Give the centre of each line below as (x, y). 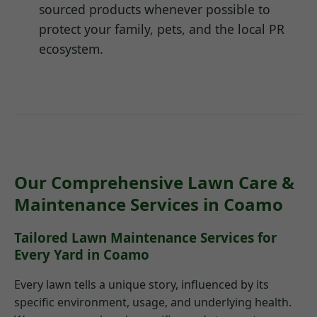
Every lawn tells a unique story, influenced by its (142, 285)
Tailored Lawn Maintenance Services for (145, 237)
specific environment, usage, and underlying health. (153, 302)
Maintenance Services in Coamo (149, 204)
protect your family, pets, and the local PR (162, 29)
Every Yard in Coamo (82, 254)
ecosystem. (71, 48)
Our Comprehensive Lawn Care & (154, 182)
